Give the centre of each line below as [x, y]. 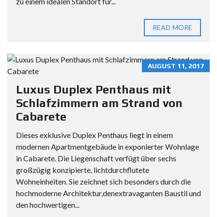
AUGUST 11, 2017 [176, 66]
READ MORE [172, 28]
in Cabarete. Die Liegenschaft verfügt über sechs [96, 158]
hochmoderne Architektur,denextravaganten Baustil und [108, 193]
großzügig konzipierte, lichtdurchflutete [83, 170]
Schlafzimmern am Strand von [99, 103]
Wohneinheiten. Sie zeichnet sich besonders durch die [103, 182]
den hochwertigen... [48, 205]
